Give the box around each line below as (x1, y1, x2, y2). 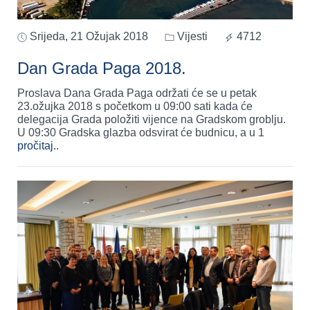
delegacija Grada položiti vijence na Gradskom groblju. (17, 113, 286, 126)
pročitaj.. (17, 140, 59, 152)
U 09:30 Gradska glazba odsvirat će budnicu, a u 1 (17, 127, 264, 139)
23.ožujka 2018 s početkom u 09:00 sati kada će (17, 100, 253, 113)
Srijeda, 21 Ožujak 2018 (30, 30, 148, 43)
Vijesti (174, 30, 208, 43)
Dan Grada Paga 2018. (17, 59, 186, 78)
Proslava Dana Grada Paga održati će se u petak (17, 87, 257, 100)
